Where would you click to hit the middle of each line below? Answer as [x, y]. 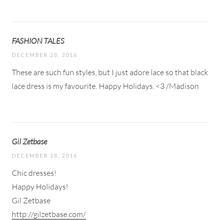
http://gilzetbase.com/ [49, 214]
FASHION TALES [38, 41]
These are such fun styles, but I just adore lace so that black [110, 72]
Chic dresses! [34, 173]
